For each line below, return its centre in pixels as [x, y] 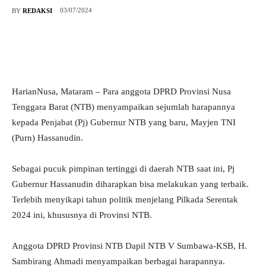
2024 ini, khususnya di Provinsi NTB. [82, 215]
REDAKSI [37, 10]
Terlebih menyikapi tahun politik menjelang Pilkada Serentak [125, 200]
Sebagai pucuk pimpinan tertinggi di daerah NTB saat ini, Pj [123, 169]
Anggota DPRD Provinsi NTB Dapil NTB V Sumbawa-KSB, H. [129, 246]
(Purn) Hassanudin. [47, 138]
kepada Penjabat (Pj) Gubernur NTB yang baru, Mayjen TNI [124, 123]
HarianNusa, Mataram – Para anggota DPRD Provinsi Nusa [121, 92]
